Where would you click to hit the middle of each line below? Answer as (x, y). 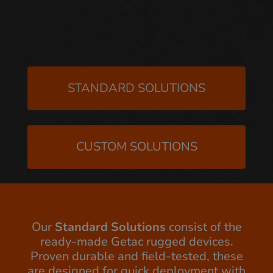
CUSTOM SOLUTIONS (136, 147)
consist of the (204, 227)
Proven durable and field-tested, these (136, 256)
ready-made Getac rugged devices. (136, 242)
